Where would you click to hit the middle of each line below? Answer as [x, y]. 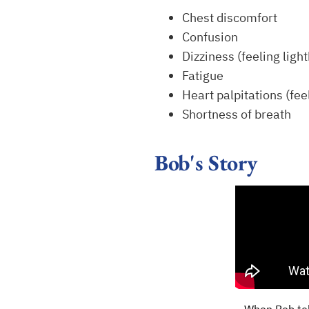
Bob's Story [206, 163]
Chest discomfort [230, 18]
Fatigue [203, 76]
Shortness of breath [237, 114]
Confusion [210, 37]
